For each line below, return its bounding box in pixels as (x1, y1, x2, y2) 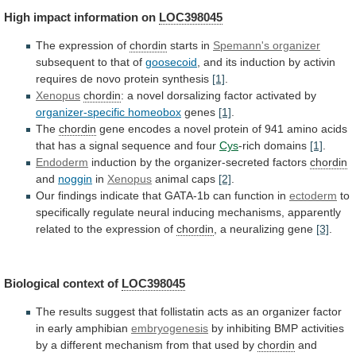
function (234, 188, 274, 202)
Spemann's (213, 38, 269, 52)
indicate (100, 188, 139, 202)
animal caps (152, 172, 219, 185)
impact (33, 10, 71, 24)
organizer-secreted (174, 155, 269, 168)
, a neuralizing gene (214, 222, 316, 235)
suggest (95, 305, 135, 319)
